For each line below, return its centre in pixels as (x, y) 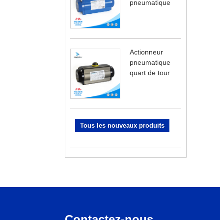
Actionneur (146, 52)
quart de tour (150, 72)
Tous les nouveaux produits (122, 125)
